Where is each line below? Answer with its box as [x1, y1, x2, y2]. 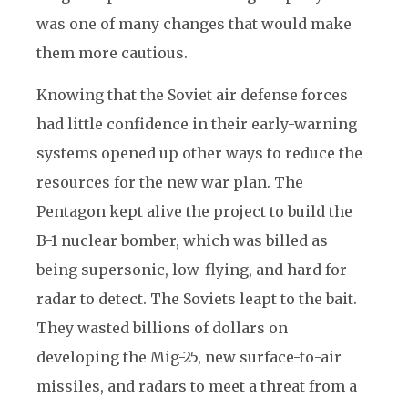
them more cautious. [36, 44, 188, 62]
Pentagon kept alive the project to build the [36, 202, 352, 220]
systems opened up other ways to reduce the [36, 144, 362, 162]
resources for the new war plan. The [36, 173, 303, 191]
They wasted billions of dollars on [36, 319, 288, 337]
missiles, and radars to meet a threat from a [36, 377, 357, 395]
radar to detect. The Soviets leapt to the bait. [36, 290, 361, 308]
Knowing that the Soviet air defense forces [36, 86, 348, 104]
